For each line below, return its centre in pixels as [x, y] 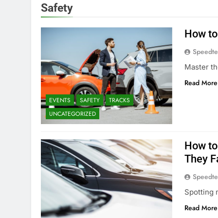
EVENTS [60, 100]
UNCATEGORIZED [73, 114]
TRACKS [119, 100]
